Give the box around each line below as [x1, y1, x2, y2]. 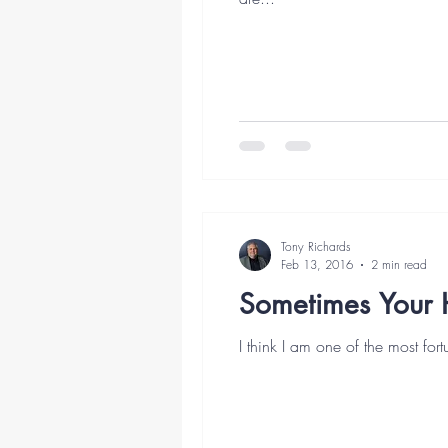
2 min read [371, 256, 427, 273]
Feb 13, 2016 [281, 256, 353, 273]
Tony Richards [281, 238, 351, 255]
